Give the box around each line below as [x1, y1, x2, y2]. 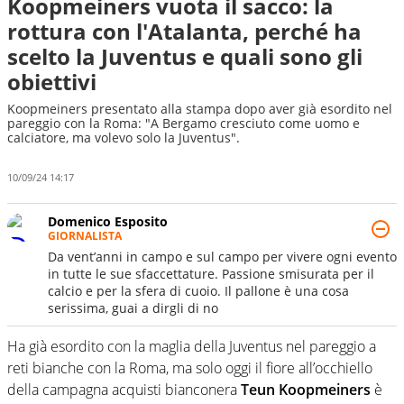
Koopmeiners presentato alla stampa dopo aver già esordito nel [7, 100, 392, 117]
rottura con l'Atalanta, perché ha [7, 16, 362, 46]
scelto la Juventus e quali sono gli [7, 41, 363, 71]
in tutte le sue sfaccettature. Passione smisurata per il [48, 264, 374, 282]
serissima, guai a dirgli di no [48, 298, 218, 317]
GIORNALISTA [48, 227, 122, 243]
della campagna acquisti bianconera [7, 379, 241, 399]
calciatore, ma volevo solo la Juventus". [7, 129, 240, 146]
